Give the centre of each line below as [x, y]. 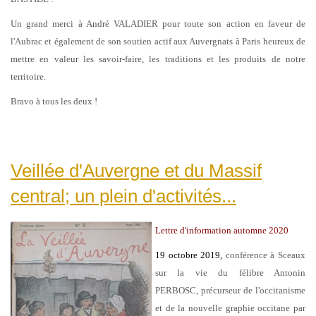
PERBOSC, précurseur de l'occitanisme [230, 290]
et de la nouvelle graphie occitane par [230, 308]
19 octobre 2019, [190, 255]
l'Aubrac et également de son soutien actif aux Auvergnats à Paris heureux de [158, 41]
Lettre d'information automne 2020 [222, 230]
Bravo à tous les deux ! [54, 101]
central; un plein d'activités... [123, 196]
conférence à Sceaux [266, 255]
